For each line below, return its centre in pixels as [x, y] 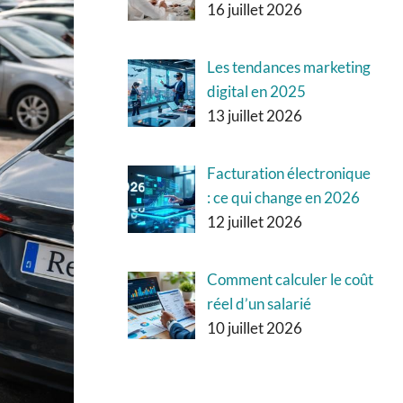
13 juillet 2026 [254, 115]
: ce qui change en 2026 [283, 197]
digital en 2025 [256, 91]
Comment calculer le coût [290, 280]
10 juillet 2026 [254, 328]
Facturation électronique [288, 173]
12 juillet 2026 [254, 222]
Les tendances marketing [288, 67]
